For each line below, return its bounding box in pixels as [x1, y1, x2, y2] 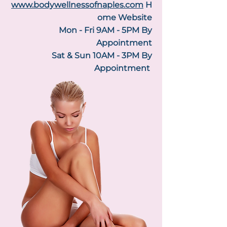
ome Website [97, 13, 152, 22]
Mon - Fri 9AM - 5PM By [59, 25, 152, 35]
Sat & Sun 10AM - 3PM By [52, 51, 152, 60]
